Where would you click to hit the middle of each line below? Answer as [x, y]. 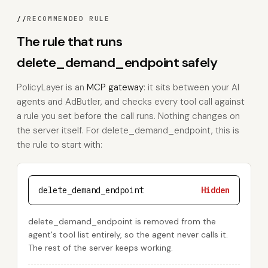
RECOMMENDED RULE [68, 19]
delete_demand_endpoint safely [117, 63]
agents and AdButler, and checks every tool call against [131, 102]
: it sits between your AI [191, 87]
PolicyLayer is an [52, 87]
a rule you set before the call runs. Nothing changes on [128, 116]
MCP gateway [115, 87]
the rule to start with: [60, 145]
